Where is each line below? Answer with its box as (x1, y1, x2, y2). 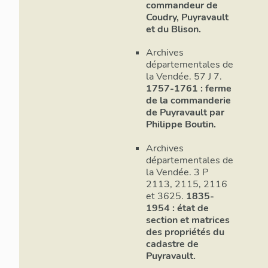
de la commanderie (146, 94, 231, 108)
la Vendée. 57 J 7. (146, 70, 222, 84)
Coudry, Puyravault (146, 11, 229, 25)
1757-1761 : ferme (146, 82, 232, 96)
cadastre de (146, 237, 199, 251)
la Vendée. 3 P (146, 165, 208, 179)
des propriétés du (146, 225, 224, 239)
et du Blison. (146, 23, 201, 36)
